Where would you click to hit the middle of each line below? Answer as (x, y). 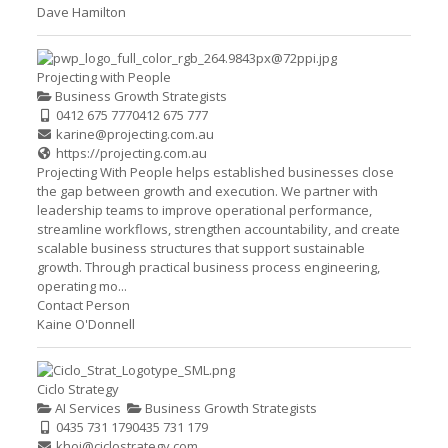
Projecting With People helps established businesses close (215, 172)
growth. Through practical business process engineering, (208, 267)
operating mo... (81, 286)
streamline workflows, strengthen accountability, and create (218, 229)
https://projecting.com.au (132, 153)
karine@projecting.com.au (135, 134)
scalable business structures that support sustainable (200, 248)
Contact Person (83, 305)
